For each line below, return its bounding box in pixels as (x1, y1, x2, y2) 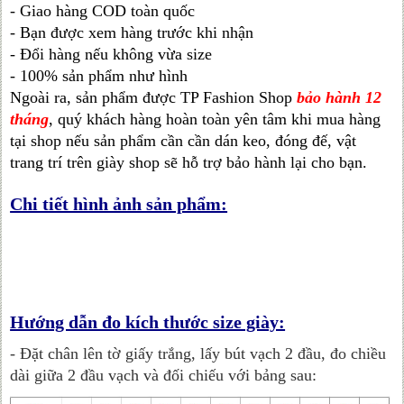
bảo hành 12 (297, 88, 382, 106)
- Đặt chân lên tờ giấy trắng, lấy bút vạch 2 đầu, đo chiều (10, 344, 387, 363)
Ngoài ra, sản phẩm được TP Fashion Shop (10, 88, 298, 106)
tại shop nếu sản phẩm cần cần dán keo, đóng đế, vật (10, 132, 357, 150)
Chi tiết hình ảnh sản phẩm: (10, 194, 228, 214)
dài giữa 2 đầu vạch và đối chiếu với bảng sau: (10, 366, 317, 384)
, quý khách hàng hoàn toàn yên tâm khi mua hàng (49, 110, 381, 128)
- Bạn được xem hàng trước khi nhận (10, 23, 254, 41)
